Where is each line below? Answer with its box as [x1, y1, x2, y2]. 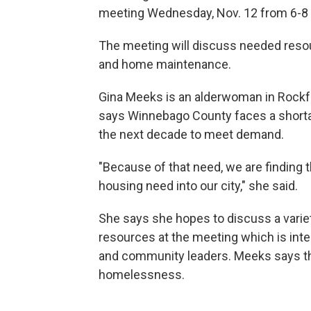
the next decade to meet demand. [99, 126, 284, 142]
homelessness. [99, 267, 185, 282]
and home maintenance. [99, 56, 231, 72]
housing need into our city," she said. [99, 178, 298, 193]
